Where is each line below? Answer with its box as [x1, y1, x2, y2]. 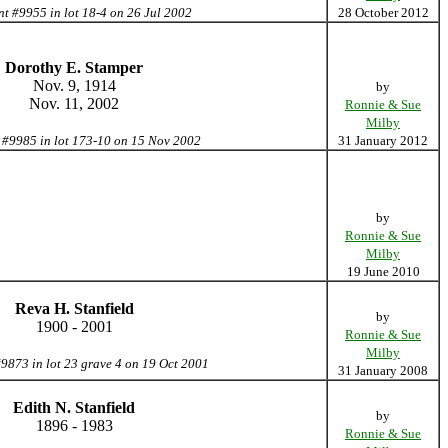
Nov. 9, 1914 [32, 77, 116, 94]
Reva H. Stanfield [14, 300, 134, 317]
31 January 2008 [338, 363, 428, 378]
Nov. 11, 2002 [29, 95, 119, 112]
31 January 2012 [338, 133, 428, 148]
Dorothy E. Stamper [5, 59, 143, 76]
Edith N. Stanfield [13, 399, 135, 416]
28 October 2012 [337, 5, 429, 20]
